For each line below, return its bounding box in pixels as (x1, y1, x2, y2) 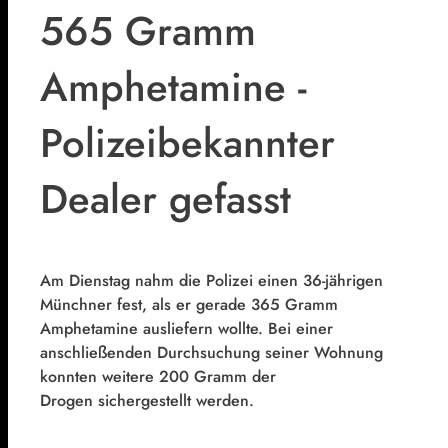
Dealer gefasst (40, 169, 291, 228)
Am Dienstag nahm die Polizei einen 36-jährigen (40, 269, 383, 293)
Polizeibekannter (40, 113, 335, 172)
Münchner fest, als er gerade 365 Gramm (40, 293, 338, 317)
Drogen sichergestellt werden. (40, 389, 254, 413)
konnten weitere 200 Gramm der (40, 365, 276, 389)
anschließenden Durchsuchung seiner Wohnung (40, 341, 383, 365)
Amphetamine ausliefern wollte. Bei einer (40, 317, 333, 341)
